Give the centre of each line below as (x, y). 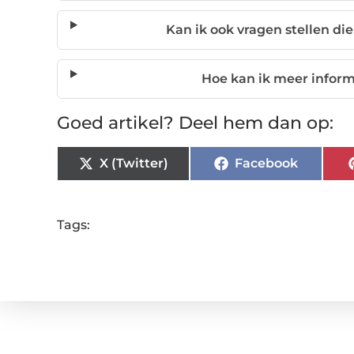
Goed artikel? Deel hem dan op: (195, 123)
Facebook (266, 164)
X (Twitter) (134, 164)
